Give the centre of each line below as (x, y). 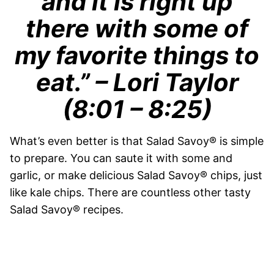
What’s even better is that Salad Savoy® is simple (137, 141)
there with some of (137, 28)
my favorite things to (137, 55)
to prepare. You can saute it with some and (121, 158)
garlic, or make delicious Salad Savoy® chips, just (136, 175)
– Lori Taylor (167, 82)
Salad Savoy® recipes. (67, 209)
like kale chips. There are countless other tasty (130, 192)
